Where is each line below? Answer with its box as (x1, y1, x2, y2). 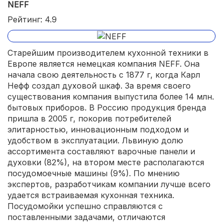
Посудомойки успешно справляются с (7, 201, 163, 212)
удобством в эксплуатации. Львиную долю (7, 135, 183, 146)
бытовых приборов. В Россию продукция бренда (7, 103, 206, 113)
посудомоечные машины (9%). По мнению (7, 168, 180, 179)
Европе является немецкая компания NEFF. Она (7, 59, 200, 69)
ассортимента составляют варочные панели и (7, 146, 195, 157)
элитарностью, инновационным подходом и (7, 124, 189, 135)
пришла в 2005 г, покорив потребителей (7, 113, 171, 124)
